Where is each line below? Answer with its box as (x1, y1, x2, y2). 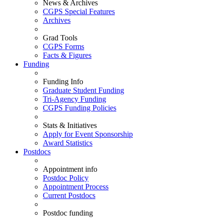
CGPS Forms (43, 42, 84, 51)
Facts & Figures (43, 51, 91, 59)
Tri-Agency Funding (43, 95, 106, 103)
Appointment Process (43, 182, 109, 191)
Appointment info (43, 165, 97, 173)
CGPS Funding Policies (43, 104, 116, 112)
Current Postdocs (43, 191, 95, 200)
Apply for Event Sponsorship (43, 130, 133, 138)
